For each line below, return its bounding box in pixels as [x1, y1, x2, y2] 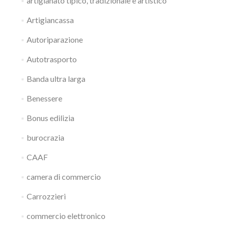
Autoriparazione [26, 34, 83, 44]
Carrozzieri [26, 191, 66, 201]
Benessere [26, 93, 62, 103]
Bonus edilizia [26, 113, 74, 123]
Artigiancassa [26, 15, 74, 25]
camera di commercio [26, 171, 101, 181]
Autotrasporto [26, 54, 77, 64]
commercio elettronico [26, 210, 105, 220]
